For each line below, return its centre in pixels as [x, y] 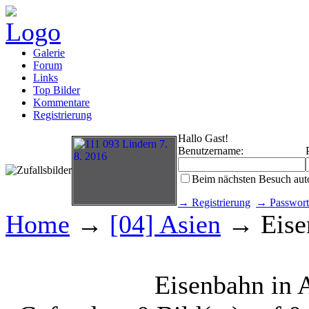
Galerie [49, 53]
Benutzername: [211, 151]
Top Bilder [57, 90]
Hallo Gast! [203, 138]
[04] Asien [165, 224]
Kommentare [61, 102]
